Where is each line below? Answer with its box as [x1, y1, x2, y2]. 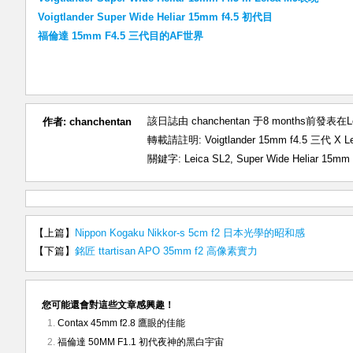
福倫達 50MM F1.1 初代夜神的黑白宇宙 [58, 336, 224, 347]
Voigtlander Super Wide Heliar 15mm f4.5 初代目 [38, 11, 273, 23]
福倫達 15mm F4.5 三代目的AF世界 [38, 30, 203, 42]
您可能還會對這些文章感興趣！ [42, 299, 174, 310]
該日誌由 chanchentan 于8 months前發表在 [147, 115, 347, 127]
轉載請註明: [147, 134, 205, 146]
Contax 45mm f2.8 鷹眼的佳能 [58, 318, 185, 329]
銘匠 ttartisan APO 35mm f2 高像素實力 [75, 245, 258, 257]
